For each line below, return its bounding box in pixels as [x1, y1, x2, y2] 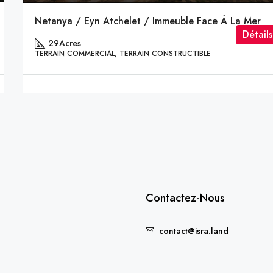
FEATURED [179, 233, 210, 243]
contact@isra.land [159, 225, 229, 238]
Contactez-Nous [146, 190, 225, 207]
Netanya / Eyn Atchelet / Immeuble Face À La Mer [35, 13, 261, 28]
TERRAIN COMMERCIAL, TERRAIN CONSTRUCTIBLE [35, 48, 211, 59]
